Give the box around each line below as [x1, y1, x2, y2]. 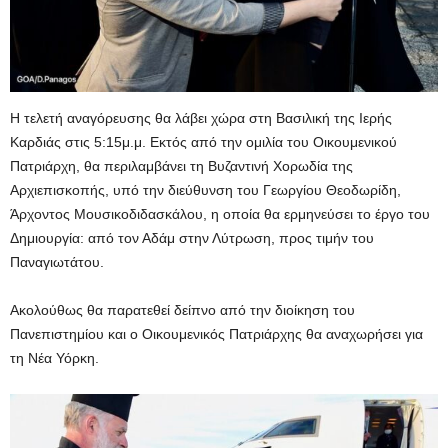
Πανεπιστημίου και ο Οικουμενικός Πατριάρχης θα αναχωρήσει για [10, 326, 423, 343]
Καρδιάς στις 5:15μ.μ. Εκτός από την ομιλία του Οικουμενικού [10, 134, 397, 151]
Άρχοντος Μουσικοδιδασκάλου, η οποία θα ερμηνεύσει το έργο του [10, 206, 430, 223]
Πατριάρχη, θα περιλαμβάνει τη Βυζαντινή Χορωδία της [10, 158, 353, 175]
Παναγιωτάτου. [10, 254, 104, 271]
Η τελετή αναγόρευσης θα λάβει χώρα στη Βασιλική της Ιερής [10, 110, 392, 127]
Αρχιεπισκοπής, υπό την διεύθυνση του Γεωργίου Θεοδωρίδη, [10, 182, 401, 199]
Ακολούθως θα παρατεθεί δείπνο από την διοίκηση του [10, 302, 355, 319]
